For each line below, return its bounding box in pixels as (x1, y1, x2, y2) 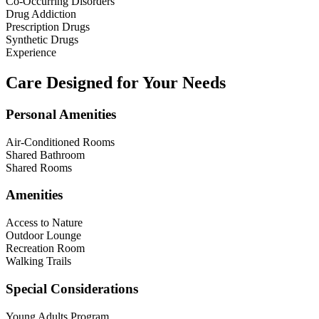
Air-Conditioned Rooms (6, 135, 115, 148)
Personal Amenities (6, 106, 116, 122)
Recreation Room (6, 242, 85, 255)
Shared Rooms (6, 161, 72, 174)
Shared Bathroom (6, 148, 85, 161)
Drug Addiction (6, 8, 76, 21)
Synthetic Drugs (6, 33, 78, 46)
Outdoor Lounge (6, 229, 81, 242)
